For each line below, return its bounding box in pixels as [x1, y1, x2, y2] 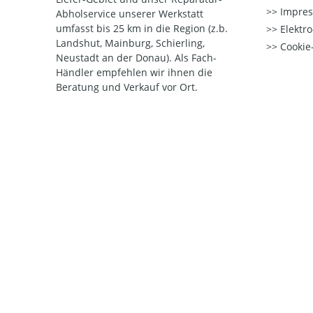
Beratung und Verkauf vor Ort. [56, 80, 198, 94]
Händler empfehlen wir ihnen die [56, 66, 212, 80]
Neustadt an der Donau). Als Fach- [56, 51, 217, 65]
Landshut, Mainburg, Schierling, [56, 36, 205, 50]
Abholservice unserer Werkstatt [56, 7, 203, 21]
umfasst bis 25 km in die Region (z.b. [56, 22, 228, 36]
